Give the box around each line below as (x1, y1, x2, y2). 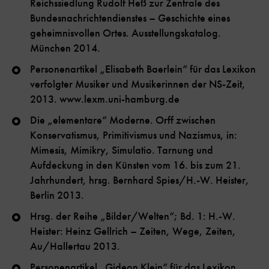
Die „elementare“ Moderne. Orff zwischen (30, 113, 216, 127)
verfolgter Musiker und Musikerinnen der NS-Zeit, (30, 77, 246, 91)
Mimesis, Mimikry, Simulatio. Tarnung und (30, 144, 213, 157)
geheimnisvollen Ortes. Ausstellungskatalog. (30, 26, 221, 40)
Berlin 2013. (30, 189, 84, 202)
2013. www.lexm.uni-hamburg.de (30, 92, 180, 106)
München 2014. (30, 41, 100, 55)
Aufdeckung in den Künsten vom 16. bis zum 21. (30, 159, 241, 172)
